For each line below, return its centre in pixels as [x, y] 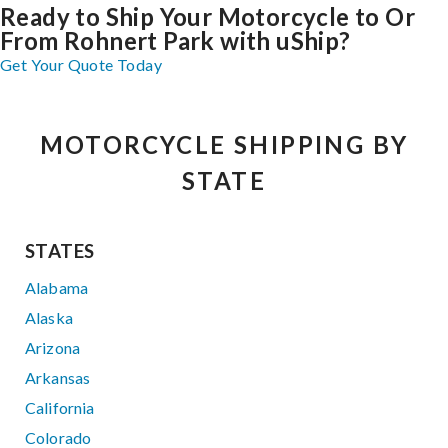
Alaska [49, 317]
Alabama [57, 287]
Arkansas [58, 377]
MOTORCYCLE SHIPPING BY [224, 144]
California [60, 407]
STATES [60, 250]
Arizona [53, 347]
